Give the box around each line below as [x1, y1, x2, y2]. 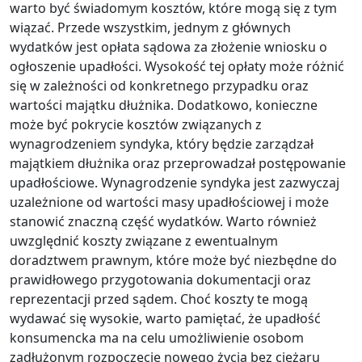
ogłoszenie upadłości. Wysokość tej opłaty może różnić [10, 57, 344, 75]
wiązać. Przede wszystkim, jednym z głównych [10, 18, 291, 36]
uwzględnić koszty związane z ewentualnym [10, 231, 278, 250]
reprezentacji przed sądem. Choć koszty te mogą [10, 289, 308, 308]
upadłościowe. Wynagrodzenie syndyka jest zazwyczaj [10, 173, 339, 192]
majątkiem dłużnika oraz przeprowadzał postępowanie [10, 154, 346, 172]
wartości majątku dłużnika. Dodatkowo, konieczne [10, 95, 318, 114]
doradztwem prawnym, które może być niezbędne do [10, 250, 337, 269]
